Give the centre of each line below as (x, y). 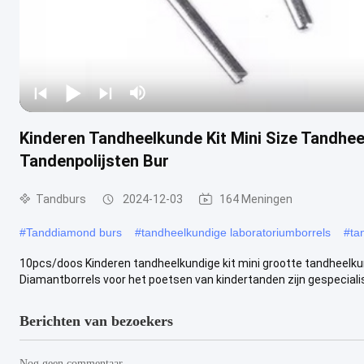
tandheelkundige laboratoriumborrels (236, 232)
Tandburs (61, 199)
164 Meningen (256, 199)
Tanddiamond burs (74, 232)
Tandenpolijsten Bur (94, 160)
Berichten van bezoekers (96, 321)
